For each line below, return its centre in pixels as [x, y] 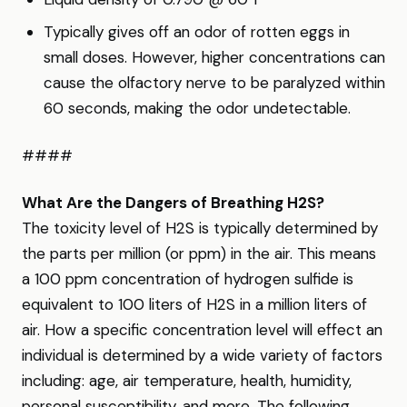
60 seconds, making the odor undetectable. [197, 108]
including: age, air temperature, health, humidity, [187, 381]
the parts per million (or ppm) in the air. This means [199, 253]
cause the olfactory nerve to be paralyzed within [214, 83]
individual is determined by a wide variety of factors [202, 355]
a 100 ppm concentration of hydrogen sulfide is [188, 279]
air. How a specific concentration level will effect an [202, 330]
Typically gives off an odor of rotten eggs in [197, 32]
